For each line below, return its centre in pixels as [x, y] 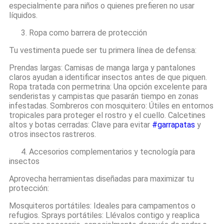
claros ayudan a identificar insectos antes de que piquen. [108, 77]
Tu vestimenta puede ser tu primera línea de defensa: [103, 50]
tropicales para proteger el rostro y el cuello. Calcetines [107, 115]
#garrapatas [173, 125]
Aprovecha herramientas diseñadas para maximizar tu [101, 179]
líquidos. [23, 15]
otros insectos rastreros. [53, 134]
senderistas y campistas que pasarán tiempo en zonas [104, 96]
